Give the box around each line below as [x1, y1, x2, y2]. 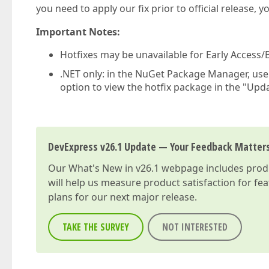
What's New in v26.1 [68, 162, 159, 175]
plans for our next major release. [48, 190, 197, 204]
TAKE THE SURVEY [62, 220, 129, 234]
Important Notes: [36, 25, 120, 38]
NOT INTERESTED [162, 220, 228, 234]
